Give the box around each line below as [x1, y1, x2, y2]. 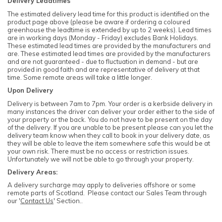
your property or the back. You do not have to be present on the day [7, 115, 212, 123]
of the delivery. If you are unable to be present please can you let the [7, 123, 214, 131]
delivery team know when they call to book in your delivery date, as [7, 131, 210, 139]
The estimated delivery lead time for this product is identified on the [7, 9, 210, 18]
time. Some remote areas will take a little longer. [7, 73, 152, 81]
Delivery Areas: [7, 168, 57, 176]
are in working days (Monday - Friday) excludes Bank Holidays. [7, 33, 198, 42]
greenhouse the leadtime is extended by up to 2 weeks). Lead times [7, 25, 212, 34]
